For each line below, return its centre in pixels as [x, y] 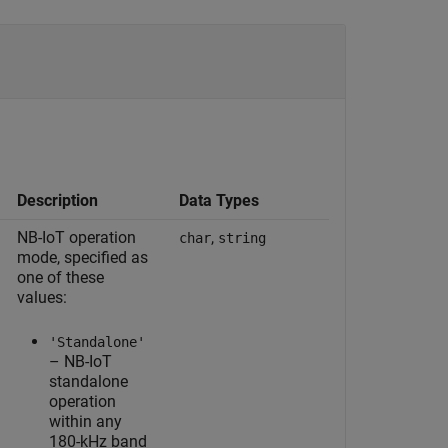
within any [85, 421]
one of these [60, 277]
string [242, 238]
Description [57, 200]
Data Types [219, 200]
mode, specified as [82, 257]
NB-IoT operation [76, 237]
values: [42, 297]
